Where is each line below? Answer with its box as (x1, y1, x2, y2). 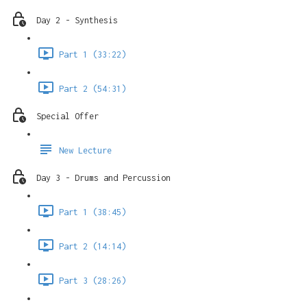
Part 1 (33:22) (59, 49, 126, 60)
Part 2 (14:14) (59, 241, 126, 252)
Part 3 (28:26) (59, 275, 126, 286)
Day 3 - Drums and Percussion (36, 173, 171, 184)
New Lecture (59, 145, 112, 156)
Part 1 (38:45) (59, 207, 126, 218)
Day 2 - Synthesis (36, 15, 118, 26)
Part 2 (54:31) (59, 84, 126, 95)
